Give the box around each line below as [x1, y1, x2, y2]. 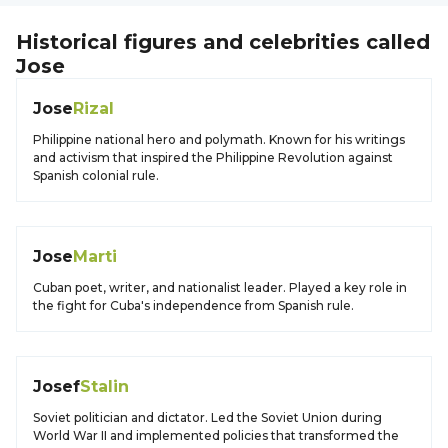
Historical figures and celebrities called [16, 30, 430, 54]
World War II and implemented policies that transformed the [33, 428, 399, 443]
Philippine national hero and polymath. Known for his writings [33, 132, 405, 147]
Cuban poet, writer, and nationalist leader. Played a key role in [33, 280, 407, 295]
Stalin [80, 377, 129, 396]
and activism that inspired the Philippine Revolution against [33, 150, 393, 165]
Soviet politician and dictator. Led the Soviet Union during [33, 410, 382, 425]
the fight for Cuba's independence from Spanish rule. [33, 298, 354, 313]
